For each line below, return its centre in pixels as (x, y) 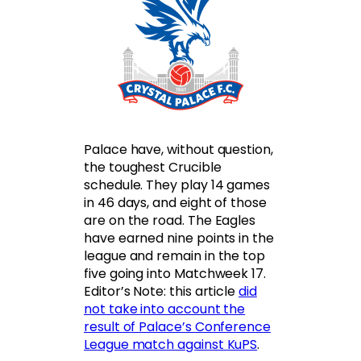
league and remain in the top (175, 255)
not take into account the (165, 309)
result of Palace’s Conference (177, 326)
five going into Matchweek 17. (175, 273)
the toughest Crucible (153, 167)
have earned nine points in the (179, 238)
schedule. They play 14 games (177, 185)
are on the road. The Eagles (170, 220)
